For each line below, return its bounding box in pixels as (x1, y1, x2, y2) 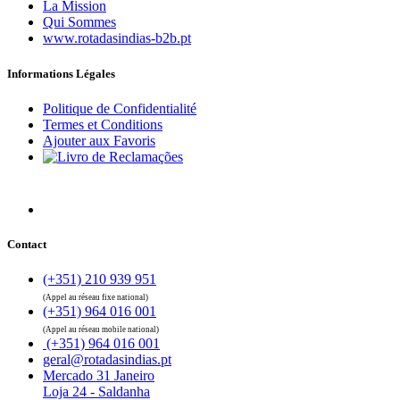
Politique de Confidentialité (43, 100, 196, 116)
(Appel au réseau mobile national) (43, 325, 159, 335)
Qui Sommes (43, 14, 116, 30)
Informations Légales (7, 66, 115, 80)
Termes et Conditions (43, 116, 162, 132)
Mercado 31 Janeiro (43, 368, 154, 384)
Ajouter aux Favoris (43, 132, 155, 148)
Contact (7, 237, 46, 251)
